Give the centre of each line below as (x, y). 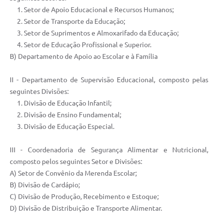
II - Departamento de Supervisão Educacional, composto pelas (109, 80)
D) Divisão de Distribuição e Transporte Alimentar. (86, 209)
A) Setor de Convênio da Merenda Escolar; (73, 173)
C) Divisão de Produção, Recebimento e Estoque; (84, 197)
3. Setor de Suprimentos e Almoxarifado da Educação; (94, 33)
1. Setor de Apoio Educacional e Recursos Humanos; (92, 10)
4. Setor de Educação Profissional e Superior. (81, 45)
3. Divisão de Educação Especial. (62, 127)
